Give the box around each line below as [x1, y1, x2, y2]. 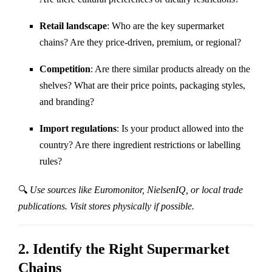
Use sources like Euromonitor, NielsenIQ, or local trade [30, 184, 243, 195]
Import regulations [39, 123, 117, 134]
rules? [39, 155, 62, 166]
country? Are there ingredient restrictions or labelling [39, 139, 240, 150]
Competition [39, 63, 90, 74]
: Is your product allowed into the [117, 123, 243, 134]
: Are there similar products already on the [90, 63, 250, 74]
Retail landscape [39, 20, 107, 31]
